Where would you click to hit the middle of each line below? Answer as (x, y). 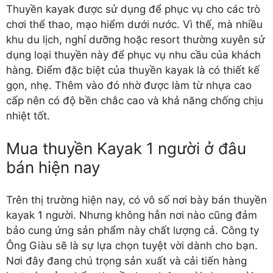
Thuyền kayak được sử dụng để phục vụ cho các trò (133, 9)
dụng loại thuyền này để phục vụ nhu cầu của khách (133, 55)
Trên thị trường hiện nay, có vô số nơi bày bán (120, 200)
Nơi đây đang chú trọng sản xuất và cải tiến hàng (126, 261)
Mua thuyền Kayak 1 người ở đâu (126, 149)
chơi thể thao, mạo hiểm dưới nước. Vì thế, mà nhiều (134, 24)
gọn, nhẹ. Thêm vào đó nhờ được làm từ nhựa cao (129, 85)
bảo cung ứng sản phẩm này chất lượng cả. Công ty (133, 230)
